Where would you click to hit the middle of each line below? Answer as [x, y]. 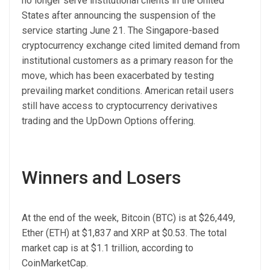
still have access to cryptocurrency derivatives [120, 105]
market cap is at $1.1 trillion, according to [108, 248]
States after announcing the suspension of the [119, 15]
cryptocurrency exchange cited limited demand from [131, 45]
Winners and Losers [101, 177]
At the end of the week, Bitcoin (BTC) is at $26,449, [128, 218]
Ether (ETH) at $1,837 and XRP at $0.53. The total [124, 233]
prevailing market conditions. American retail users [128, 90]
